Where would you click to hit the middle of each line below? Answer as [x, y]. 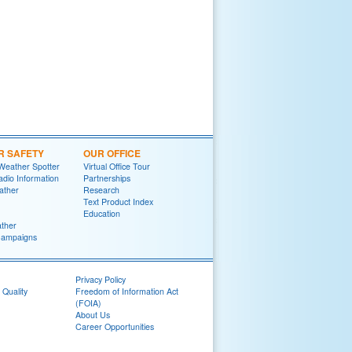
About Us [93, 315]
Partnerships [107, 178]
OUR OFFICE [112, 153]
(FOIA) [88, 303]
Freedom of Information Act [127, 291]
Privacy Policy [101, 279]
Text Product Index [118, 202]
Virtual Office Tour [117, 166]
